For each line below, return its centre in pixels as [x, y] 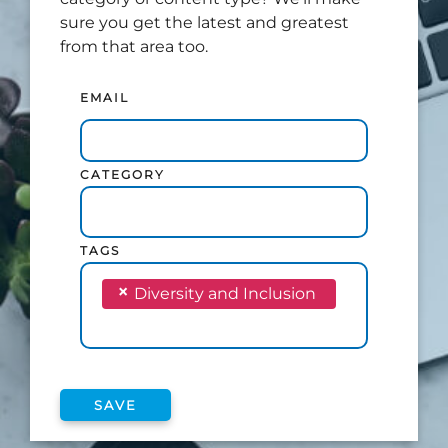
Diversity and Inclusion [225, 293]
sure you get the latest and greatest [204, 22]
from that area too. [134, 46]
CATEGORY [122, 174]
